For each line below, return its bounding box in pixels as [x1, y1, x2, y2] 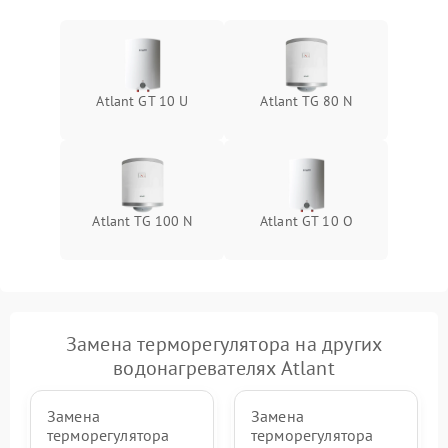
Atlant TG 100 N [92, 211, 193, 230]
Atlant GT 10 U [96, 91, 189, 110]
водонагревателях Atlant [113, 354, 335, 381]
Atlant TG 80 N [260, 91, 353, 110]
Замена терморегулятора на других [65, 330, 383, 357]
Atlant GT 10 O [259, 211, 354, 230]
